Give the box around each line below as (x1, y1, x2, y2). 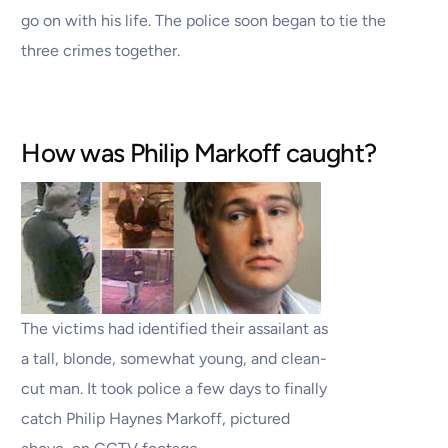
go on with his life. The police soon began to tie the (21, 11, 387, 31)
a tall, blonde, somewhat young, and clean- (21, 349, 328, 369)
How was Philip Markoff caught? (21, 137, 377, 170)
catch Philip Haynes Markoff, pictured (21, 409, 291, 429)
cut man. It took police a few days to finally (21, 379, 328, 399)
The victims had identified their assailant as (21, 319, 329, 339)
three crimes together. (21, 41, 181, 61)
